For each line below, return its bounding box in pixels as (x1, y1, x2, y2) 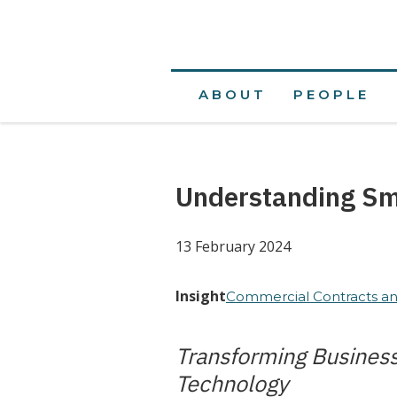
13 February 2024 (175, 237, 291, 256)
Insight (175, 286, 226, 306)
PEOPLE (292, 86, 370, 103)
